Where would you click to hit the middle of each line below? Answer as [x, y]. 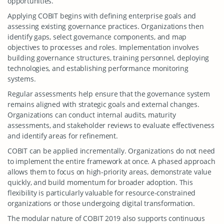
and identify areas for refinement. [63, 136]
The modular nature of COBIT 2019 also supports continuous [106, 218]
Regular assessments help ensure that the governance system [109, 94]
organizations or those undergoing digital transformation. [101, 203]
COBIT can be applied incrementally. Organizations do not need [111, 151]
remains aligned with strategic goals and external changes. [103, 104]
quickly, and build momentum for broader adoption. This [100, 182]
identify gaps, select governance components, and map [97, 37]
